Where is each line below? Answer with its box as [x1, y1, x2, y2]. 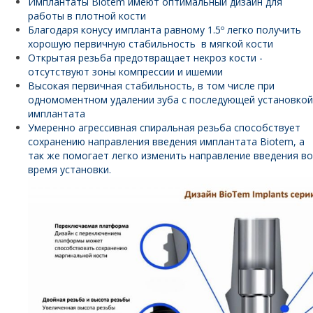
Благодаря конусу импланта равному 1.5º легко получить [28, 23, 301, 36]
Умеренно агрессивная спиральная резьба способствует [28, 121, 300, 134]
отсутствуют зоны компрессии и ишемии [28, 65, 223, 78]
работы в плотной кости [28, 9, 146, 22]
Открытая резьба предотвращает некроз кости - [28, 51, 263, 64]
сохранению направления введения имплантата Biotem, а [28, 135, 305, 148]
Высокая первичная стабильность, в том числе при [28, 79, 275, 92]
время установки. [28, 163, 111, 176]
